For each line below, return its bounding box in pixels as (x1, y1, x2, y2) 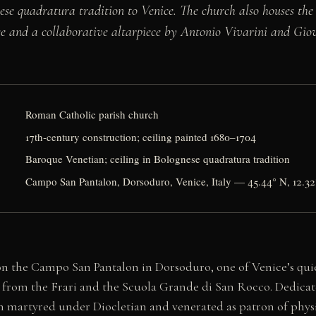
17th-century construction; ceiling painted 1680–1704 (25, 129, 257, 144)
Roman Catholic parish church (25, 107, 159, 122)
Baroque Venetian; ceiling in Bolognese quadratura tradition (25, 152, 291, 166)
